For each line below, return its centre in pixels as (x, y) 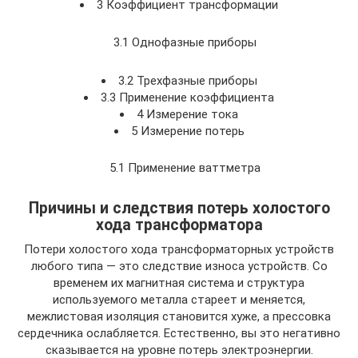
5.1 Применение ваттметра (185, 168)
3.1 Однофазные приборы (185, 42)
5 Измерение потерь (187, 131)
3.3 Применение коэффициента (187, 97)
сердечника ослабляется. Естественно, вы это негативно (179, 333)
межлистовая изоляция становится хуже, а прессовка (179, 316)
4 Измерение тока (187, 114)
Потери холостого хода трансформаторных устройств (179, 249)
